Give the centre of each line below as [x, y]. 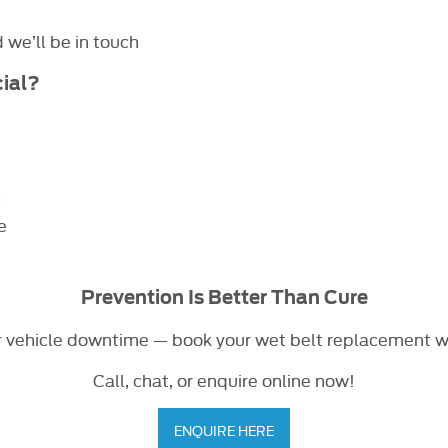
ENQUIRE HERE [224, 430]
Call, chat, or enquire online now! [224, 379]
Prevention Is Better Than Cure [224, 297]
